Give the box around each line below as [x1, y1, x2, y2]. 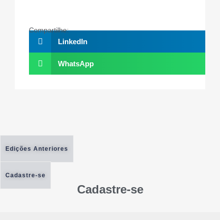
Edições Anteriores [5, 145, 69, 153]
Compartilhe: [29, 26, 69, 34]
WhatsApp [57, 59, 94, 68]
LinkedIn [57, 37, 87, 46]
